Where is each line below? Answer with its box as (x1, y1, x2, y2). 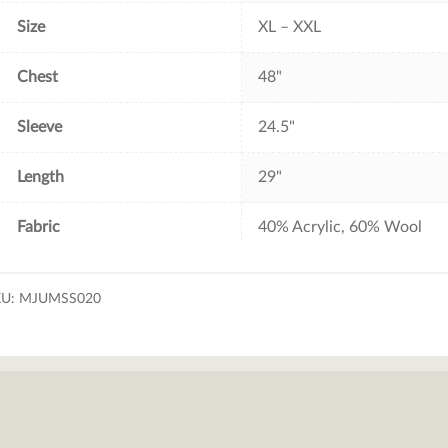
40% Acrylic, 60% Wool (258, 218, 423, 235)
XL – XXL (258, 18, 322, 35)
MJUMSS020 (19, 291, 102, 306)
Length (17, 168, 65, 185)
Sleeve (17, 118, 63, 135)
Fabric (17, 218, 61, 235)
